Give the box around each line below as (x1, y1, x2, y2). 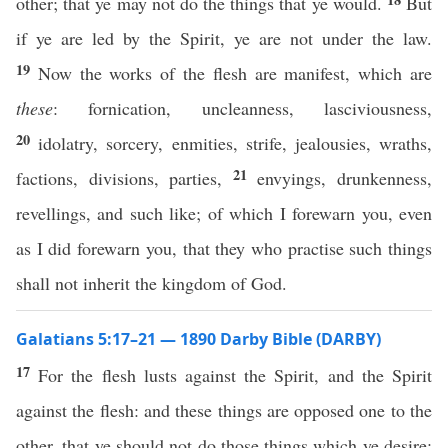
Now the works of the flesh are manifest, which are (37, 61, 433, 85)
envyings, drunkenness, (257, 166, 433, 190)
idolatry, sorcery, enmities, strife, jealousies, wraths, (38, 131, 433, 155)
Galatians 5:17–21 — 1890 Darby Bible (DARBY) (16, 328, 381, 350)
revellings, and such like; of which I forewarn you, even (16, 201, 432, 225)
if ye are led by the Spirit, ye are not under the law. (16, 26, 432, 50)
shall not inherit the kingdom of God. (16, 271, 287, 295)
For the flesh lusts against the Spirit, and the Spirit (38, 363, 433, 387)
